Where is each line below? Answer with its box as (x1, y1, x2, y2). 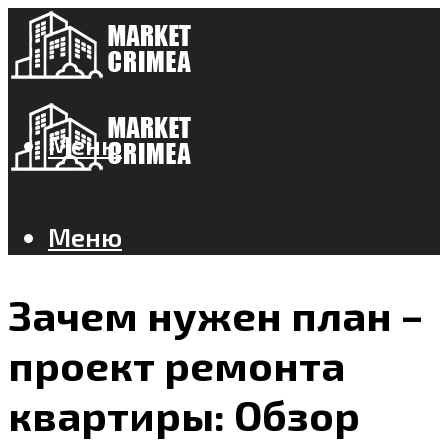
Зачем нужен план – (8, 289, 423, 340)
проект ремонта (8, 339, 345, 390)
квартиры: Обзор (8, 389, 360, 440)
